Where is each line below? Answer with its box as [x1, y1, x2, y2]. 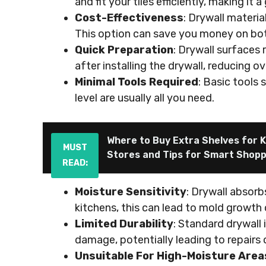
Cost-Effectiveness [75, 11, 183, 24]
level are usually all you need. [75, 91, 214, 104]
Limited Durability [75, 217, 173, 230]
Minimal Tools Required [75, 75, 198, 88]
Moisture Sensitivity [75, 185, 186, 198]
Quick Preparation [75, 43, 173, 56]
